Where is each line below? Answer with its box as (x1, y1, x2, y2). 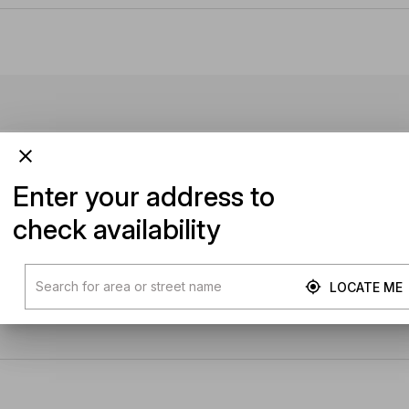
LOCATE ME (329, 278, 403, 295)
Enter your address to (13, 180, 275, 213)
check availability (13, 213, 221, 246)
